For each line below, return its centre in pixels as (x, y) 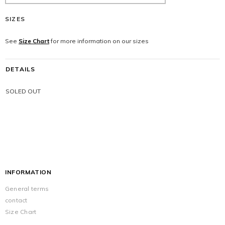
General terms (27, 189)
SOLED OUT (23, 91)
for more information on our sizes (99, 41)
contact (16, 200)
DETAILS (21, 69)
